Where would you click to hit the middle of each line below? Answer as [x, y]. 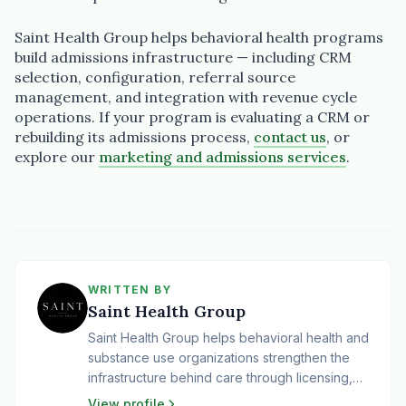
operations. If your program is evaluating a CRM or [192, 117]
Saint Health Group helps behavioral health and [228, 338]
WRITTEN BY [130, 290]
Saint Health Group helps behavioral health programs [199, 38]
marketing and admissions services [222, 157]
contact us [290, 137]
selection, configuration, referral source [155, 77]
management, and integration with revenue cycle [186, 97]
